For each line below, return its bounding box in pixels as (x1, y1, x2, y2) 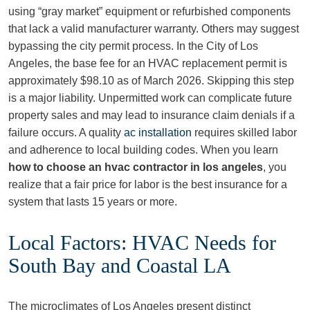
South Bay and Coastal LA (8, 254, 231, 277)
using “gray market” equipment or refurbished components (8, 6, 291, 17)
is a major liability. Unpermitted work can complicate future (8, 92, 292, 104)
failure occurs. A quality (8, 127, 124, 138)
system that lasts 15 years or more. (8, 196, 177, 208)
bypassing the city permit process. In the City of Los (8, 40, 258, 52)
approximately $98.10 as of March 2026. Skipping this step (8, 75, 294, 86)
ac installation (124, 127, 192, 138)
